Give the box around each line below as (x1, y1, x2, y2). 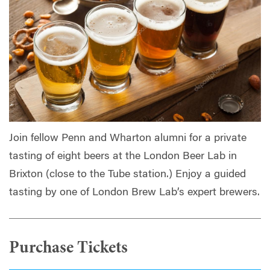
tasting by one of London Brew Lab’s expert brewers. (9, 187, 260, 199)
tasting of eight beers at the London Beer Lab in (9, 151, 237, 163)
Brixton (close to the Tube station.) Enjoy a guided (9, 169, 246, 181)
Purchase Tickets (9, 240, 128, 258)
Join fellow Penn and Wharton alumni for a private (9, 133, 246, 145)
